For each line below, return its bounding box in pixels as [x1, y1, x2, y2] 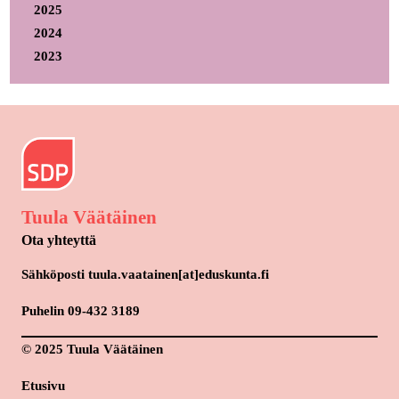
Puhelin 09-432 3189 [21, 303, 140, 318]
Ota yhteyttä [21, 232, 96, 248]
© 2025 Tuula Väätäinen [21, 341, 163, 356]
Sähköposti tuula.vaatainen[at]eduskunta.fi [21, 266, 269, 281]
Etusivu [21, 378, 65, 393]
